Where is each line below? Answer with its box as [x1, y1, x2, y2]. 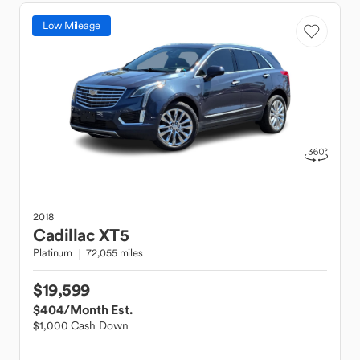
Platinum [33, 246, 73, 260]
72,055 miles [86, 246, 143, 260]
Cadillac [33, 224, 95, 246]
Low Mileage [43, 18, 100, 32]
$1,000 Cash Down [33, 318, 129, 333]
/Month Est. [63, 301, 133, 317]
